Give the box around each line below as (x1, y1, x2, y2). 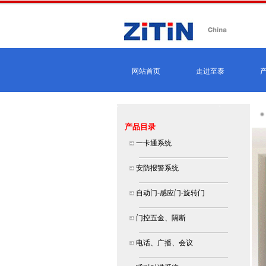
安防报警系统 (134, 164, 179, 172)
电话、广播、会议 (134, 239, 193, 247)
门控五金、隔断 (134, 214, 186, 222)
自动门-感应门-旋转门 (134, 189, 205, 197)
